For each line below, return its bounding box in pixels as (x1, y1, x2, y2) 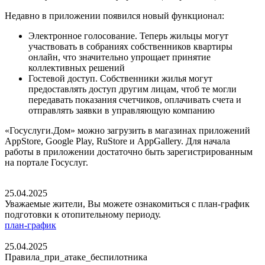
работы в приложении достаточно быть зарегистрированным (5, 146, 253, 157)
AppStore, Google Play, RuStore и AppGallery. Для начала (5, 135, 230, 146)
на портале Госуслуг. (5, 157, 88, 167)
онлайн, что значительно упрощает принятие (28, 51, 211, 62)
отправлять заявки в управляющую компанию (28, 105, 215, 115)
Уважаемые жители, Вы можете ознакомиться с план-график (5, 198, 250, 209)
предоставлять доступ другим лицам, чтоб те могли (28, 83, 237, 94)
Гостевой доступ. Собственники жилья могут (28, 73, 212, 83)
